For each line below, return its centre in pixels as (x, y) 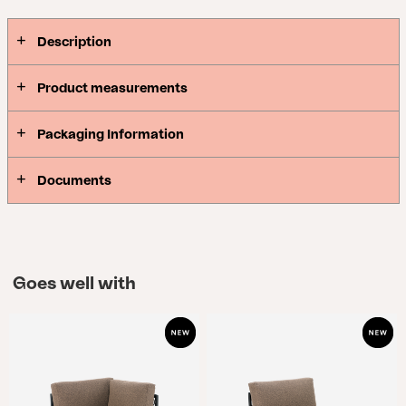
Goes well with (74, 284)
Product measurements (112, 88)
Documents (74, 180)
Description (74, 42)
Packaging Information (110, 134)
